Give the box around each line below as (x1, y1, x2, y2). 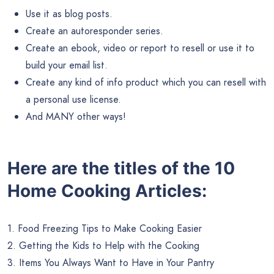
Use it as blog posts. (26, 6, 113, 21)
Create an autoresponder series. (26, 23, 163, 38)
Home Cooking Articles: (7, 180, 207, 201)
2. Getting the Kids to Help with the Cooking (7, 238, 199, 253)
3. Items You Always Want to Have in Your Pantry (7, 255, 214, 270)
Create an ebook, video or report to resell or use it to (26, 40, 254, 55)
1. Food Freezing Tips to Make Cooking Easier (7, 221, 202, 235)
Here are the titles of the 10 (7, 157, 235, 179)
